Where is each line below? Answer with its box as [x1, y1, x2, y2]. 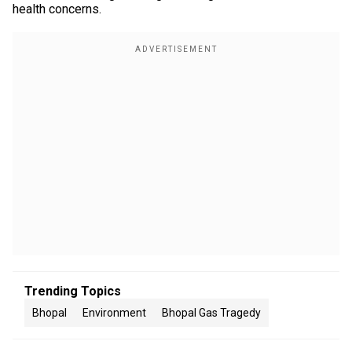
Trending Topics [24, 284, 121, 299]
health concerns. [13, 2, 101, 16]
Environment [82, 306, 146, 319]
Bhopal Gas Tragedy [162, 306, 261, 319]
